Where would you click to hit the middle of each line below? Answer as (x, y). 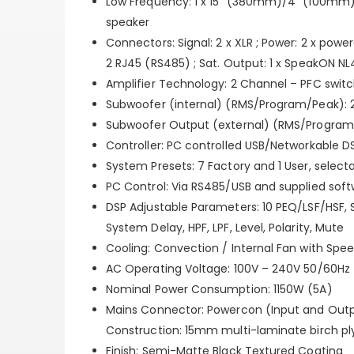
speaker (128, 22)
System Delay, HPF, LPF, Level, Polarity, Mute (225, 227)
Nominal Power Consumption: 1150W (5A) (219, 289)
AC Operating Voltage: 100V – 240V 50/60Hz (228, 268)
